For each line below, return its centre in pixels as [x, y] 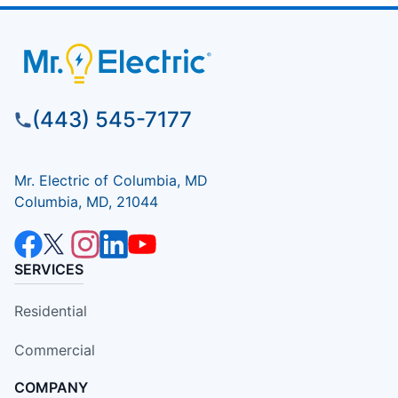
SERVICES [49, 269]
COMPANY [51, 387]
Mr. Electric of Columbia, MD [111, 180]
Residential [51, 310]
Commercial [55, 350]
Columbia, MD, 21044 [86, 201]
